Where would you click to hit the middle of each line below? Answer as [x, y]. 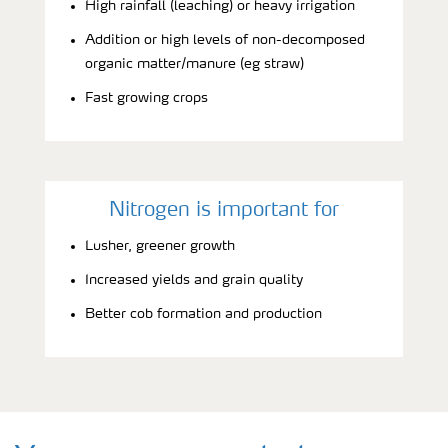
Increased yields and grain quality [194, 279]
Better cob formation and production [203, 313]
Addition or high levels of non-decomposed [225, 39]
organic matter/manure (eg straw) [194, 63]
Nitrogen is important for [224, 210]
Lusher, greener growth [160, 245]
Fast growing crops [146, 97]
